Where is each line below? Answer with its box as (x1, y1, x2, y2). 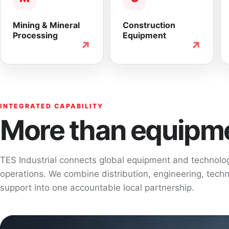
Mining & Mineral (13, 20, 80, 30)
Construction (123, 20, 176, 30)
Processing (13, 30, 58, 40)
